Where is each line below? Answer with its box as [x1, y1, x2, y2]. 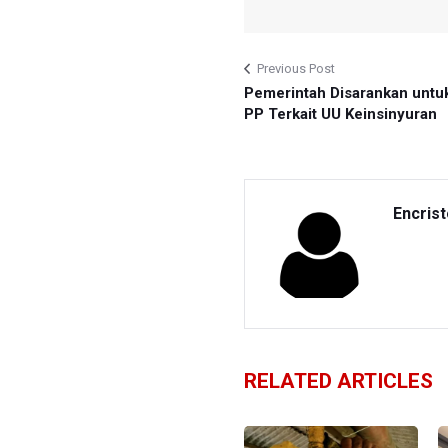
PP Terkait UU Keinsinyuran [244, 104, 437, 123]
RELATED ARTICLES [244, 368, 433, 393]
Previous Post [257, 60, 335, 76]
